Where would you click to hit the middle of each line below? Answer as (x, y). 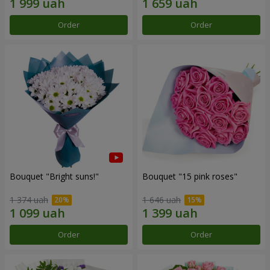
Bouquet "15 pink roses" (190, 176)
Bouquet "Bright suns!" (54, 176)
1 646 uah (162, 199)
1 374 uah (29, 199)
